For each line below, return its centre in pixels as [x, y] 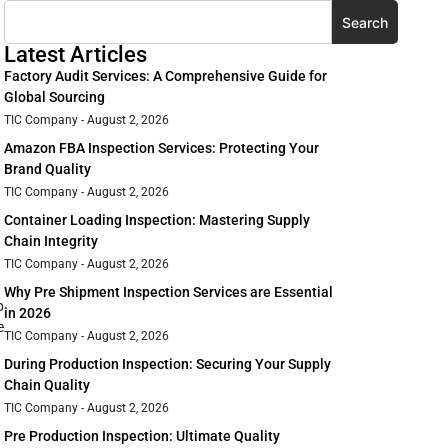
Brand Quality [47, 169]
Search [365, 22]
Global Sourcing [54, 97]
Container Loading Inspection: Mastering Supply [157, 220]
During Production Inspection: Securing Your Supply [167, 364]
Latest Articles [75, 55]
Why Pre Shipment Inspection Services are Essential [168, 292]
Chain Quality [47, 385]
